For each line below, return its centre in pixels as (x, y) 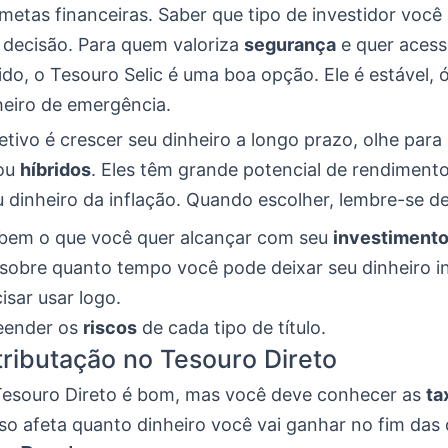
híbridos (55, 170)
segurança (290, 45)
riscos (110, 328)
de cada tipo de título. (231, 328)
